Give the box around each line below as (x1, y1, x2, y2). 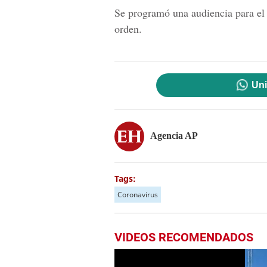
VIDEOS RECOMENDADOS (114, 230, 253, 244)
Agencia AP (150, 130, 198, 141)
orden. (114, 21, 142, 36)
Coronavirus (117, 190, 158, 200)
